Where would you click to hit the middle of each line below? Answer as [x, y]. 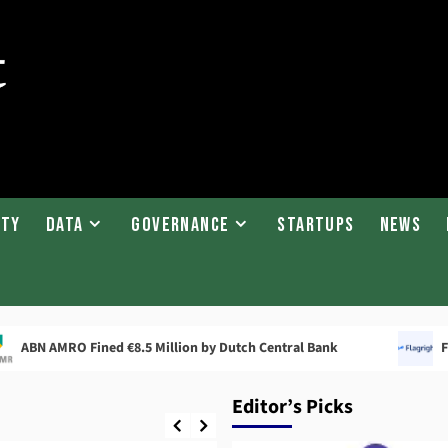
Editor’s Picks [292, 406]
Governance [180, 224]
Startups [316, 224]
